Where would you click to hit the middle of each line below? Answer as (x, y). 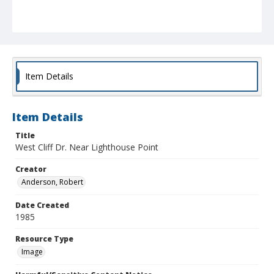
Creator (31, 169)
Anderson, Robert (52, 182)
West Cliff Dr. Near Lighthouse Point (87, 147)
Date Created (42, 206)
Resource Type (44, 239)
